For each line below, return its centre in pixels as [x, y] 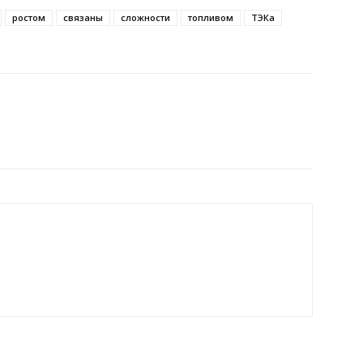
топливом [211, 17]
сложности [145, 17]
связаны [83, 17]
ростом [29, 17]
